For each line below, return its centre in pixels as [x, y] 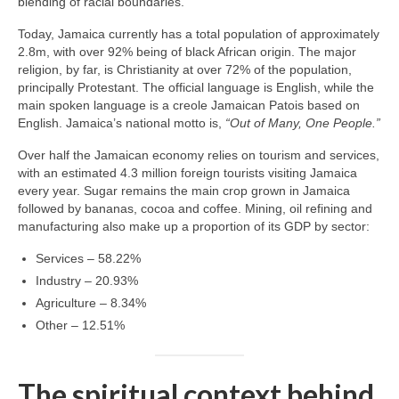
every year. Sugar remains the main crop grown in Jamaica [184, 190]
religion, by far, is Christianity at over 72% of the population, [185, 69]
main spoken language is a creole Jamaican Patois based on [189, 105]
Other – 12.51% [80, 325]
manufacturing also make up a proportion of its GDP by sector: [194, 226]
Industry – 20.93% [87, 280]
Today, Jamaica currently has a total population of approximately [199, 33]
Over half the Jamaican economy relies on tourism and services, [199, 155]
